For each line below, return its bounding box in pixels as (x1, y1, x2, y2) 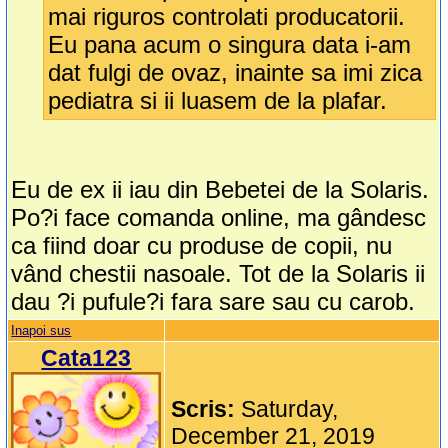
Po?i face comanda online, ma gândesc (11, 204, 427, 232)
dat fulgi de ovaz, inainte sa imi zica (48, 59, 423, 87)
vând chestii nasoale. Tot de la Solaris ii (11, 260, 426, 288)
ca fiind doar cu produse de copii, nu (11, 232, 393, 260)
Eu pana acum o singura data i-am (48, 31, 412, 59)
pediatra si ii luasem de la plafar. (48, 87, 388, 115)
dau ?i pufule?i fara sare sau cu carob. (11, 288, 416, 316)
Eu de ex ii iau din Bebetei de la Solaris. (11, 176, 430, 204)
